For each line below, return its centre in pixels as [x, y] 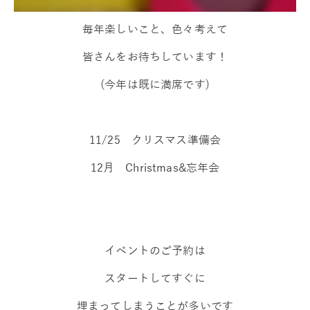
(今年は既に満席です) [155, 84]
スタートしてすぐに [155, 278]
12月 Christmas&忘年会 [155, 167]
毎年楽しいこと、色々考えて [155, 29]
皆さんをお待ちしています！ [155, 56]
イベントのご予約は [155, 250]
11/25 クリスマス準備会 [155, 139]
